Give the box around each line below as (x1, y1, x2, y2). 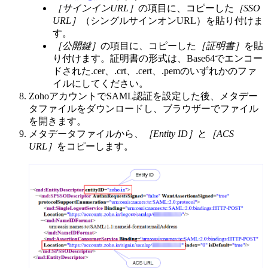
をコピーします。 (57, 141, 133, 152)
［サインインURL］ (53, 3, 138, 14)
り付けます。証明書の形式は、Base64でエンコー (53, 53, 263, 64)
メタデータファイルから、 (29, 129, 144, 139)
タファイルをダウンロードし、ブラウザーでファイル (29, 103, 258, 114)
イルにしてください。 (53, 78, 148, 89)
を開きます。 (29, 116, 86, 127)
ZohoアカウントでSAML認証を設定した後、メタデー (29, 91, 258, 102)
